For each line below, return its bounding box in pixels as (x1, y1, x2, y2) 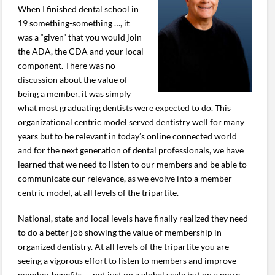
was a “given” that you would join (18, 32, 142, 43)
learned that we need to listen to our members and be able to (18, 159, 247, 170)
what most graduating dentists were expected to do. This (18, 103, 231, 114)
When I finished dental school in (18, 4, 139, 15)
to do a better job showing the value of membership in (18, 227, 222, 238)
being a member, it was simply (18, 88, 131, 99)
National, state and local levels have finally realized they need (18, 212, 249, 223)
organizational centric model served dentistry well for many (18, 117, 245, 128)
